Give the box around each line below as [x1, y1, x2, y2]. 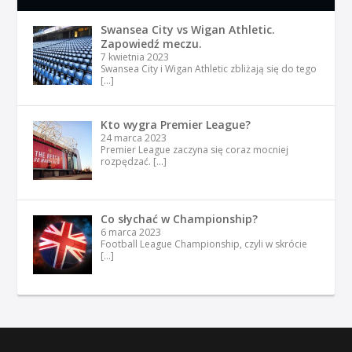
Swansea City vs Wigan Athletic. [100, 21, 275, 37]
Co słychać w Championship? [100, 211, 258, 227]
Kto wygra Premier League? [100, 116, 251, 132]
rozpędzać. [100, 154, 153, 168]
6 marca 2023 [100, 225, 161, 240]
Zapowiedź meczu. [100, 35, 202, 51]
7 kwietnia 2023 [100, 49, 169, 64]
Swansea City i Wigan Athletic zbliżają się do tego [100, 61, 317, 75]
